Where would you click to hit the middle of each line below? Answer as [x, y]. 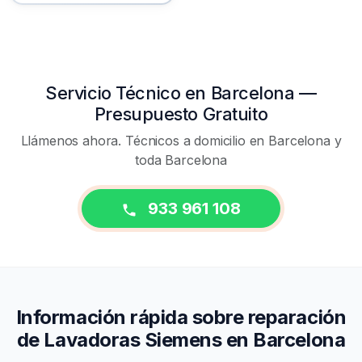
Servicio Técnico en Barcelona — [181, 93]
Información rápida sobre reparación [181, 318]
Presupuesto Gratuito [181, 114]
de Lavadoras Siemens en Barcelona [181, 340]
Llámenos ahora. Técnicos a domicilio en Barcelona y [181, 141]
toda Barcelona [181, 160]
